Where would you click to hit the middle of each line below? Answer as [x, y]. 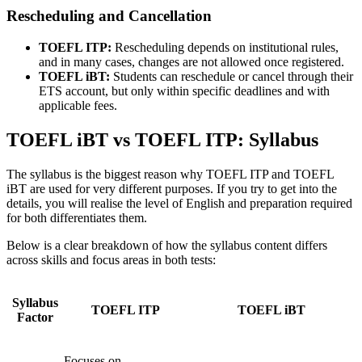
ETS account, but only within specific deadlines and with [184, 90]
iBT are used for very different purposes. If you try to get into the [172, 188]
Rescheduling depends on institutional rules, [225, 47]
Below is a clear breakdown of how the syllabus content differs [167, 245]
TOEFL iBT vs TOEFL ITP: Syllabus [162, 139]
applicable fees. [78, 105]
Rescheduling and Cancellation [109, 16]
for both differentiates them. [77, 217]
